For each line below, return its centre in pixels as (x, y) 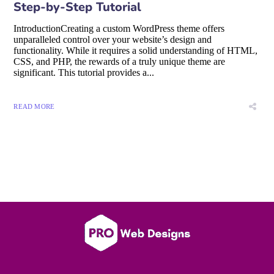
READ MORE (34, 106)
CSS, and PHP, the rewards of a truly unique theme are (120, 61)
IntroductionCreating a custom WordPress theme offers (119, 28)
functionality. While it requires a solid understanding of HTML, (136, 50)
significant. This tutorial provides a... (84, 72)
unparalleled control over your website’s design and (113, 39)
